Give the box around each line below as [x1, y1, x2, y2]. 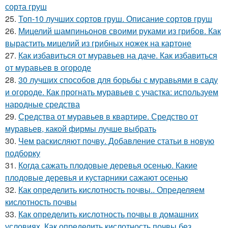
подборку [5, 147, 40, 159]
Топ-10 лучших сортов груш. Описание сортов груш [18, 12, 212, 24]
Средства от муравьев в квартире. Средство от [18, 110, 198, 122]
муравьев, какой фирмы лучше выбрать [5, 122, 156, 134]
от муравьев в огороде [5, 61, 91, 73]
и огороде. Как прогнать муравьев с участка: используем [5, 85, 218, 98]
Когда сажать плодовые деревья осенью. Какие [18, 159, 197, 171]
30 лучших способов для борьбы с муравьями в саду [18, 73, 218, 85]
